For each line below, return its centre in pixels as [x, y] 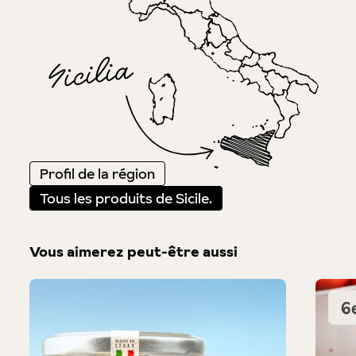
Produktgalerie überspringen [125, 287]
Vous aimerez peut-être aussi [133, 252]
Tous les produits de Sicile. [126, 198]
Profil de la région [97, 173]
